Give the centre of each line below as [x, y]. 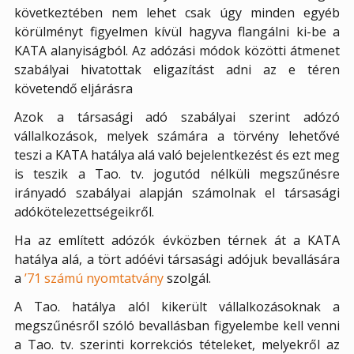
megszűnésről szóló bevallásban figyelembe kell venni [177, 326]
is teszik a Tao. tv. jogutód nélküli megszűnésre [177, 174]
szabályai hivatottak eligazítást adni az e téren [177, 70]
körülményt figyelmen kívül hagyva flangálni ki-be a [177, 32]
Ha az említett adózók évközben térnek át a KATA [177, 241]
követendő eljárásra [73, 89]
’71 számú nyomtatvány [94, 279]
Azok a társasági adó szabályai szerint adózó [177, 117]
